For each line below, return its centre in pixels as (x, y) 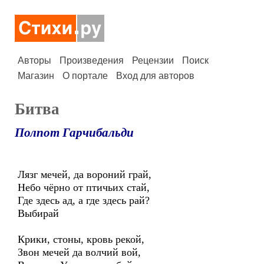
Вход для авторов (155, 76)
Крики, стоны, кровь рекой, (81, 239)
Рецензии (153, 60)
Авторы (34, 60)
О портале (85, 76)
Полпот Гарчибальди (74, 133)
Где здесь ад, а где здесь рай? (84, 200)
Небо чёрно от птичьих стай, (84, 187)
